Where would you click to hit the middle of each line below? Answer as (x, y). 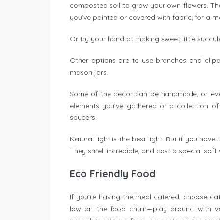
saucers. (83, 118)
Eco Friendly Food (113, 174)
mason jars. (89, 72)
